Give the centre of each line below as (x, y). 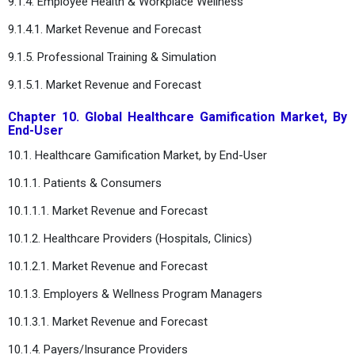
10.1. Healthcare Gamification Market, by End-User (137, 155)
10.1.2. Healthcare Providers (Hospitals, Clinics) (130, 238)
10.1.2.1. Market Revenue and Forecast (108, 266)
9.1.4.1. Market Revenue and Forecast (105, 29)
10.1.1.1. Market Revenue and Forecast (108, 210)
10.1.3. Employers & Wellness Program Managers (135, 294)
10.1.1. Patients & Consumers (85, 183)
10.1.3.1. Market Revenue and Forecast (108, 321)
